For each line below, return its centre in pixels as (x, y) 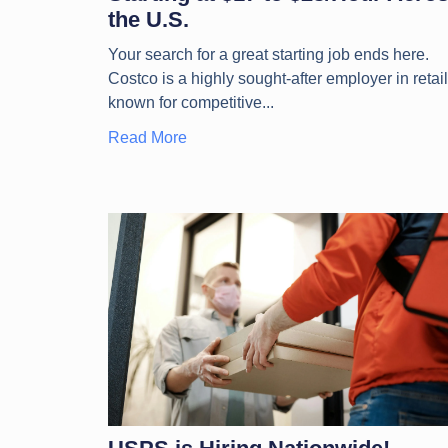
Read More (147, 137)
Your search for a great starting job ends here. (268, 54)
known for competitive (184, 102)
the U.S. (148, 19)
